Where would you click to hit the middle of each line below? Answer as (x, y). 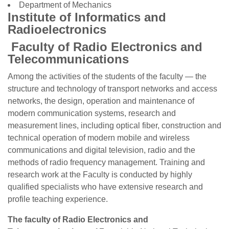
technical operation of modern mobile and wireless (99, 138)
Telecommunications (68, 59)
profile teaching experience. (58, 199)
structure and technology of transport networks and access (112, 89)
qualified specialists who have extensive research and (105, 187)
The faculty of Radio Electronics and (78, 220)
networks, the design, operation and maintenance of (101, 101)
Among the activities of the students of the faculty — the (107, 76)
